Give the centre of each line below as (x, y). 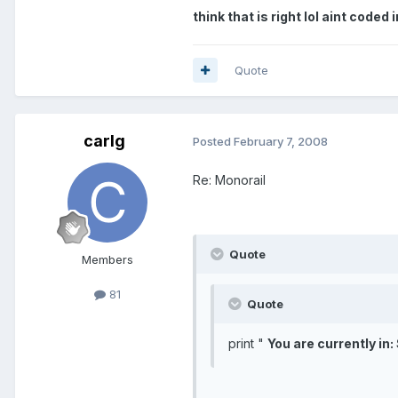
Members (107, 259)
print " (248, 343)
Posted (213, 142)
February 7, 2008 (281, 142)
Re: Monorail (229, 179)
